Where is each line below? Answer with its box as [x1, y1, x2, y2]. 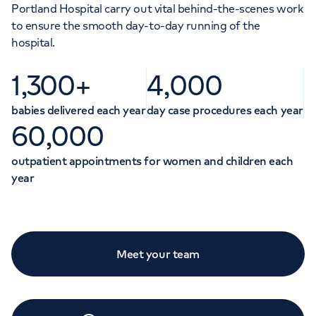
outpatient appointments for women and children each [11, 153, 293, 168]
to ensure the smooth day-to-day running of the [11, 18, 260, 32]
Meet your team [116, 246, 200, 261]
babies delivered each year [11, 102, 146, 117]
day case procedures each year [146, 102, 303, 117]
